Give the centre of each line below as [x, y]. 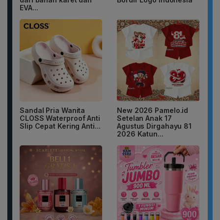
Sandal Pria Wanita [53, 110]
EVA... [29, 8]
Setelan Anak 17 [144, 118]
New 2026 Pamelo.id [153, 110]
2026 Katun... [140, 134]
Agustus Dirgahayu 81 [154, 126]
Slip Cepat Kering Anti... [60, 126]
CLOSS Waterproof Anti [60, 118]
